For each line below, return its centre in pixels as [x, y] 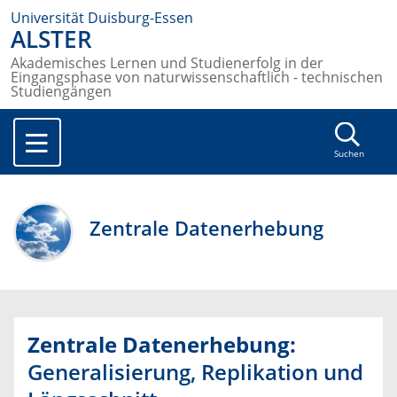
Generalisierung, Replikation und [195, 372]
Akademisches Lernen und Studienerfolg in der [167, 63]
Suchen [349, 154]
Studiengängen [61, 92]
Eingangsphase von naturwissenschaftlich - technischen [197, 78]
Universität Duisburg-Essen [102, 18]
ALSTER [51, 39]
